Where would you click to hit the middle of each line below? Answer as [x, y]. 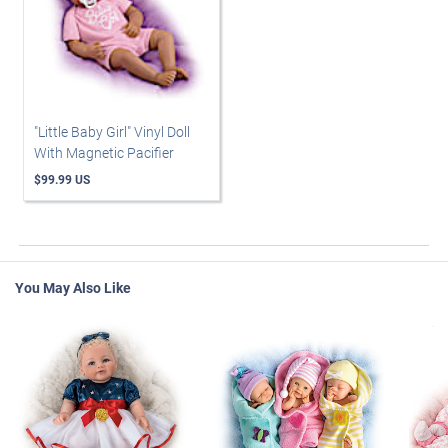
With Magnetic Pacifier [104, 152]
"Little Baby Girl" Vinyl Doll [112, 131]
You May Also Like [73, 287]
